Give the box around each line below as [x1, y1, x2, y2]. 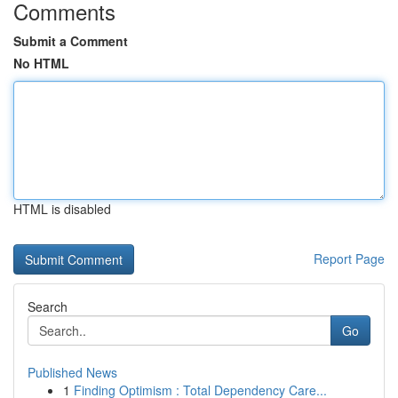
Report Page [314, 250, 385, 267]
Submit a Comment [13, 32, 128, 50]
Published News [28, 363, 117, 381]
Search [28, 298, 68, 315]
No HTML [13, 54, 69, 72]
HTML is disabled [13, 200, 111, 218]
